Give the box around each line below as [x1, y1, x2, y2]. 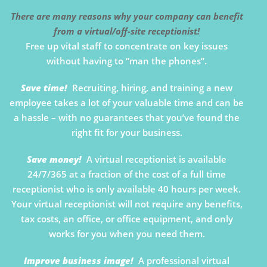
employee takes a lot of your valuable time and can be [10, 97, 244, 109]
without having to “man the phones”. [46, 55, 207, 67]
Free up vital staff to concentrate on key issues [26, 40, 228, 52]
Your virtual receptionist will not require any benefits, [11, 198, 243, 210]
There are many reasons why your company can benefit [10, 10, 243, 23]
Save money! [27, 153, 82, 166]
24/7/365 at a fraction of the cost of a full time [27, 168, 226, 181]
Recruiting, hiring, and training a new [70, 82, 233, 94]
